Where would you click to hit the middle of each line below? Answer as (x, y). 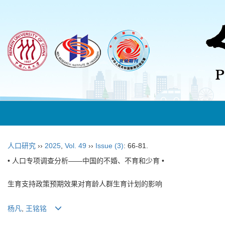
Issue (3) (109, 146)
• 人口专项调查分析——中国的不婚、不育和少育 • (86, 161)
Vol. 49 (76, 146)
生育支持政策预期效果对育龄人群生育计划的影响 (85, 184)
